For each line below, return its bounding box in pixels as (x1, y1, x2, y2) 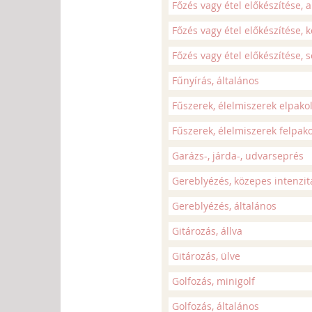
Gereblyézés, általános (172, 199, 276, 212)
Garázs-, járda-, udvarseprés (172, 149, 304, 162)
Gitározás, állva (172, 224, 242, 237)
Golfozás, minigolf (172, 274, 255, 288)
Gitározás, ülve (172, 249, 240, 263)
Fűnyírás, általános (172, 74, 259, 87)
